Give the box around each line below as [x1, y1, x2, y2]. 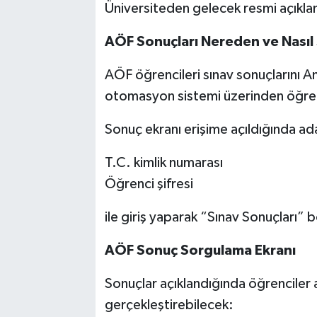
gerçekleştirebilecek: [104, 297, 234, 312]
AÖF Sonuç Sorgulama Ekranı [104, 243, 296, 258]
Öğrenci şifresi [104, 176, 193, 191]
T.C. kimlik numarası [104, 155, 223, 170]
